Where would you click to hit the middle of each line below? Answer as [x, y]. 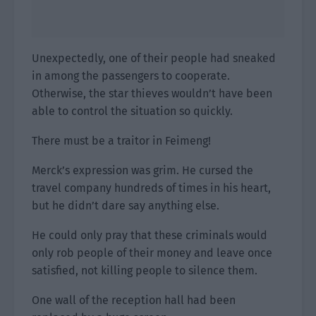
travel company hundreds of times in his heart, [151, 188]
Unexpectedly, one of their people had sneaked [154, 58]
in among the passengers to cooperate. [131, 76]
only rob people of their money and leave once [152, 253]
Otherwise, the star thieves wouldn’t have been [152, 93]
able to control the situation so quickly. [132, 111]
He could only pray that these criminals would [150, 235]
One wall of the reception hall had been [134, 300]
